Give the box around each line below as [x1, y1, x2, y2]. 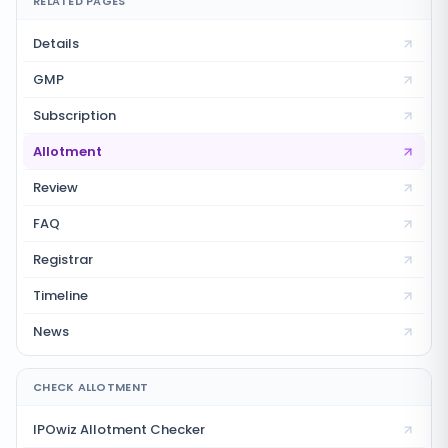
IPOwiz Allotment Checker [33, 420, 205, 439]
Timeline [33, 286, 88, 305]
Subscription [33, 106, 116, 125]
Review [33, 178, 78, 197]
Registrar [33, 250, 93, 269]
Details [33, 34, 79, 53]
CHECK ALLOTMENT [33, 379, 149, 395]
